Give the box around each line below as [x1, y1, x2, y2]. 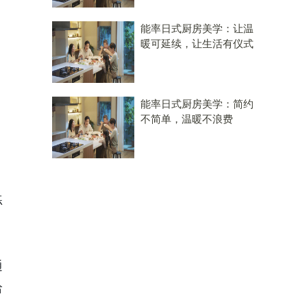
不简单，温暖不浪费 [140, 113, 233, 125]
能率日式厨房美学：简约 [140, 98, 254, 110]
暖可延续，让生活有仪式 [140, 38, 254, 49]
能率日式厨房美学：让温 [140, 23, 254, 34]
